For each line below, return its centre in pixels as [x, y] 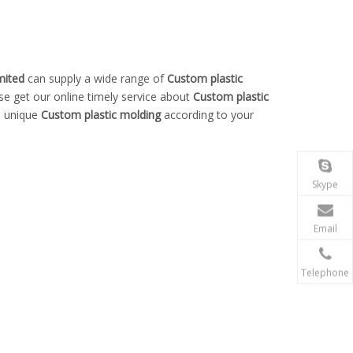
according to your [207, 115]
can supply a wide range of [96, 78]
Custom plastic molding [101, 115]
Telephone [325, 273]
